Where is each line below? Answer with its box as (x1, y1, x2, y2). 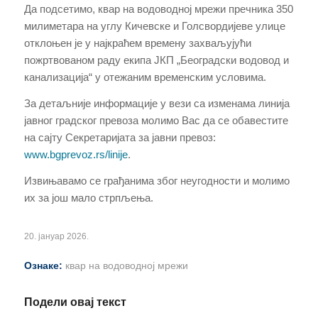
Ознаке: (23, 260, 62, 271)
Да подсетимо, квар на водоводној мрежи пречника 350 (23, 3, 293, 16)
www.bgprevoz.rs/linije (23, 148, 128, 161)
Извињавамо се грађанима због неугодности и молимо (23, 174, 290, 187)
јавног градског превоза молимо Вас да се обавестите (23, 114, 288, 127)
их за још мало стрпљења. (23, 191, 153, 204)
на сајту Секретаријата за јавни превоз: (23, 131, 216, 144)
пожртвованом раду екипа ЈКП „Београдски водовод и (23, 54, 289, 67)
